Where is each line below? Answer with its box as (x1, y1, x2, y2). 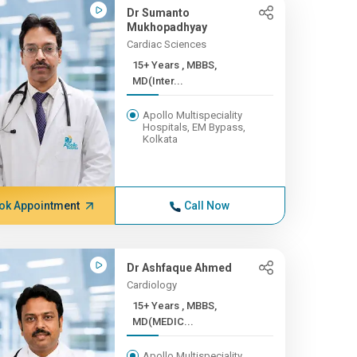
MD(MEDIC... (131, 316, 194, 328)
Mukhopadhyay (126, 21, 207, 33)
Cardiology (126, 279, 177, 291)
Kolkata (142, 133, 178, 145)
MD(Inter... (131, 75, 183, 87)
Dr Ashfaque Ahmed (126, 261, 232, 274)
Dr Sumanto (126, 6, 190, 19)
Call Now (184, 199, 230, 212)
